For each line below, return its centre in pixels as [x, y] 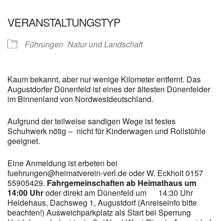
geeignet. [24, 141]
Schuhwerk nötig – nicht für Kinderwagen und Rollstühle [107, 131]
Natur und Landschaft [105, 44]
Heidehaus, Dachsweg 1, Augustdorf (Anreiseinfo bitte [102, 203]
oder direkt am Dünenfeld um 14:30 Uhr [118, 193]
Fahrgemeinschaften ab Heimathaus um [122, 183]
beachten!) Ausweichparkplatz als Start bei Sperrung [99, 213]
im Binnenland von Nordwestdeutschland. [80, 99]
